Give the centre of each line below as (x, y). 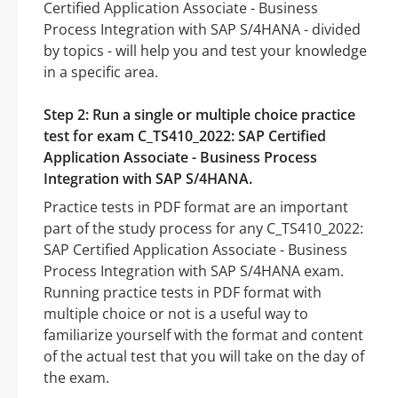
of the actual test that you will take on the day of (204, 357)
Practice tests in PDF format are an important (196, 207)
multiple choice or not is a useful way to (176, 314)
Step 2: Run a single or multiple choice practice (199, 115)
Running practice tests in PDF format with (183, 293)
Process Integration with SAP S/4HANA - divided (202, 30)
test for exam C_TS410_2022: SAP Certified (185, 136)
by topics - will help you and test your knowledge (205, 51)
